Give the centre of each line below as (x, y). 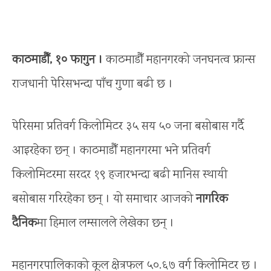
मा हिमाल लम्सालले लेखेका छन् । (106, 223)
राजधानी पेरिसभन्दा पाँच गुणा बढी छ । (93, 84)
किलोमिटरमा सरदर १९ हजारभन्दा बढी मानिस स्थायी (120, 175)
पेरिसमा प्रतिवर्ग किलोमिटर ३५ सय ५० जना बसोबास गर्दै (128, 126)
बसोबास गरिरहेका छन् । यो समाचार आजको (104, 199)
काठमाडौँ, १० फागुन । (57, 60)
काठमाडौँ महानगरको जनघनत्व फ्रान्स (179, 60)
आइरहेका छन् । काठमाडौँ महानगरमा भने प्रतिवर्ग (111, 151)
